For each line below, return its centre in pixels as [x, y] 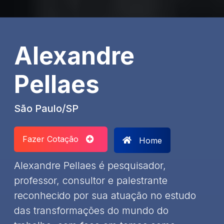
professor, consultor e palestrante [91, 180]
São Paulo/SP [46, 108]
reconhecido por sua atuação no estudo [105, 195]
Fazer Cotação [54, 139]
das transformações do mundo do [91, 210]
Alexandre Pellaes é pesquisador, [90, 165]
